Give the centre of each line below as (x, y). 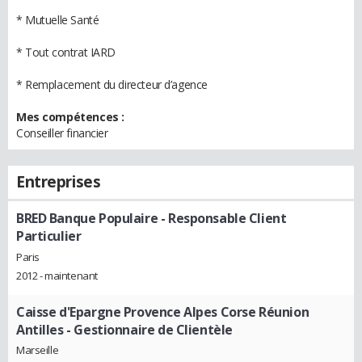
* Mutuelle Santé (58, 20)
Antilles (40, 329)
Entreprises (59, 182)
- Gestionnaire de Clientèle (148, 329)
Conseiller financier (62, 133)
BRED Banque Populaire (87, 218)
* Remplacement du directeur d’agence (112, 84)
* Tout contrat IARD (66, 52)
